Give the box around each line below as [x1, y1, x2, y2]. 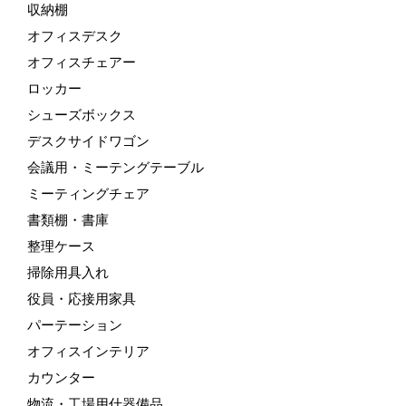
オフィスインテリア [27, 343, 150, 359]
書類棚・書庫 [27, 212, 109, 227]
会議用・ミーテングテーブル [27, 159, 204, 175]
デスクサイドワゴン [27, 133, 150, 149]
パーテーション [27, 317, 122, 333]
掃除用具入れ [27, 265, 109, 280]
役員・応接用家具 [27, 291, 136, 306]
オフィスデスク [27, 28, 122, 43]
